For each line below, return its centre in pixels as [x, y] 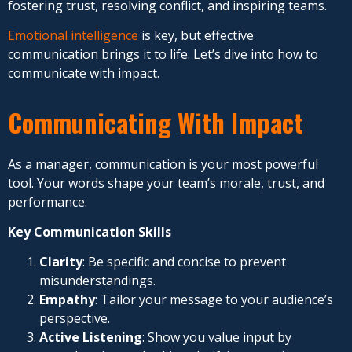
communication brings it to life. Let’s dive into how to [163, 55]
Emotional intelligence [73, 36]
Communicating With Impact [156, 122]
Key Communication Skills [90, 232]
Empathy [67, 300]
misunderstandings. [97, 281]
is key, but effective [196, 36]
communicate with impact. [84, 73]
